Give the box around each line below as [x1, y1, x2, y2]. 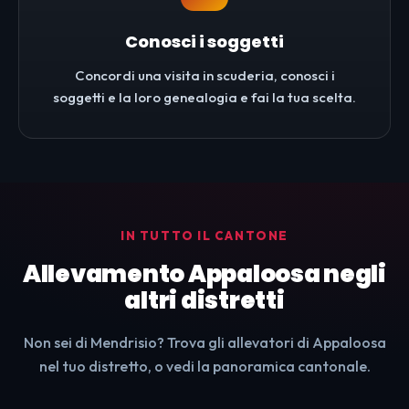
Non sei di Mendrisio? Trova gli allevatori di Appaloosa [23, 333, 386, 352]
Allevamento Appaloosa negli [23, 257, 386, 291]
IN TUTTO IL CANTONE [121, 228, 288, 244]
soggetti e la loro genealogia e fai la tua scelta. [53, 89, 356, 107]
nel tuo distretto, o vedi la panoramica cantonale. [38, 357, 371, 376]
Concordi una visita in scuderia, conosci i [74, 67, 335, 85]
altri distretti [124, 284, 285, 318]
